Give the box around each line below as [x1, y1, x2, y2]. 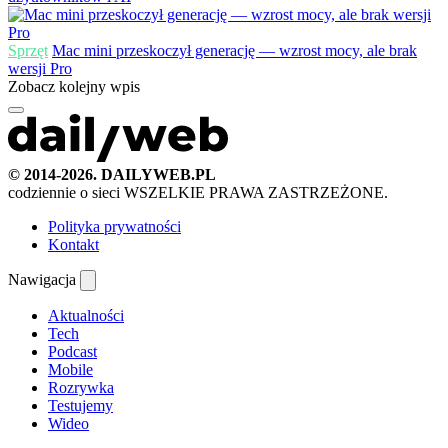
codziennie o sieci [8, 183, 124, 201]
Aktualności [48, 306, 124, 324]
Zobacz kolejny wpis [8, 77, 140, 95]
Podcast [48, 342, 97, 360]
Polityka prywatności [48, 217, 181, 235]
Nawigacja [8, 270, 80, 288]
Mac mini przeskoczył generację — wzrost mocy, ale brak [52, 41, 417, 59]
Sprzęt [8, 41, 48, 59]
